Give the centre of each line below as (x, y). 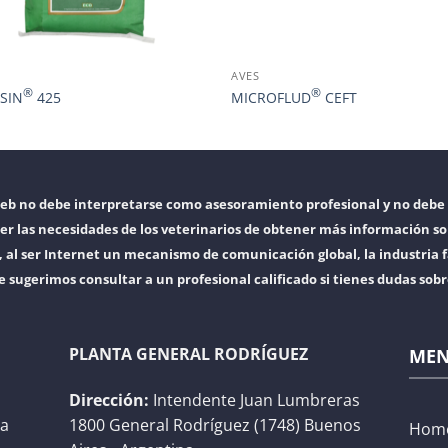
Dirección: (109, 399)
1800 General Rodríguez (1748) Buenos (215, 424)
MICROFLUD (271, 97)
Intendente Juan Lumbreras (254, 399)
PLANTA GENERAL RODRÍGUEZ (188, 353)
